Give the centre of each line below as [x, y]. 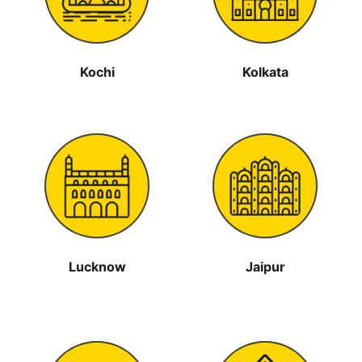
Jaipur [265, 267]
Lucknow [97, 267]
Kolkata [265, 72]
